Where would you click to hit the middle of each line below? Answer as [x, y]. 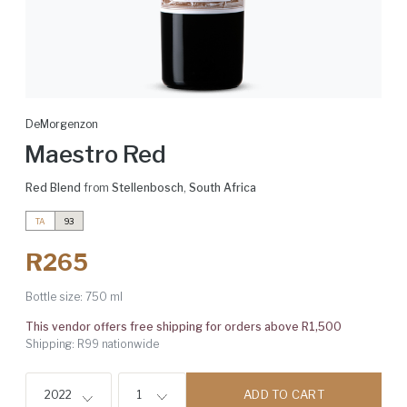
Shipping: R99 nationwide [92, 344]
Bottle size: [54, 297]
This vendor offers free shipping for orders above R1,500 [184, 327]
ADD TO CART [284, 394]
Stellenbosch [148, 188]
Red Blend [53, 188]
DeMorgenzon [62, 124]
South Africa [223, 188]
